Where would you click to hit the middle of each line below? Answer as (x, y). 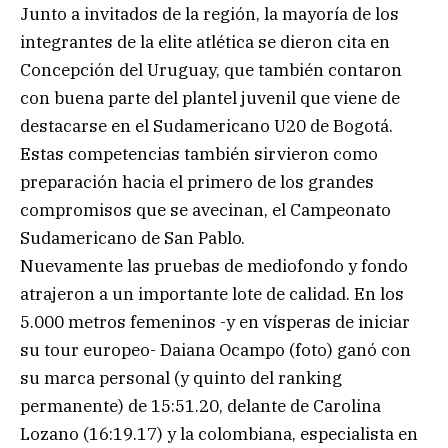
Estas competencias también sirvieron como (199, 153)
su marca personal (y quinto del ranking (181, 377)
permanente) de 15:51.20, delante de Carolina (200, 405)
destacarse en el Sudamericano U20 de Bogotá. (206, 125)
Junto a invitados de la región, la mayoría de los (209, 13)
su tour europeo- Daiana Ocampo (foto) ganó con (215, 349)
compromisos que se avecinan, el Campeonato (205, 209)
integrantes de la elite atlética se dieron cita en (205, 41)
